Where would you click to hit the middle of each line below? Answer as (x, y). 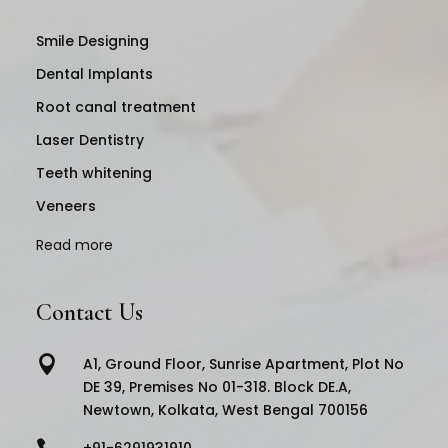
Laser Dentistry (89, 140)
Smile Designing (92, 41)
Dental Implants (94, 74)
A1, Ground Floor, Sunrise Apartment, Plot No (243, 363)
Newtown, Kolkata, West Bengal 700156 (225, 409)
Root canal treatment (115, 107)
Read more (74, 244)
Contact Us (89, 312)
